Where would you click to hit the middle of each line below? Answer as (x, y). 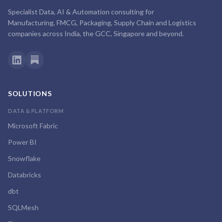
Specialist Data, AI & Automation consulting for (81, 12)
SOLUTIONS (30, 93)
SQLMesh (23, 207)
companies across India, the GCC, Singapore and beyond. (96, 33)
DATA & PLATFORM (36, 111)
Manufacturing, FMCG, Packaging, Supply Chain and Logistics (102, 23)
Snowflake (24, 158)
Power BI (22, 142)
